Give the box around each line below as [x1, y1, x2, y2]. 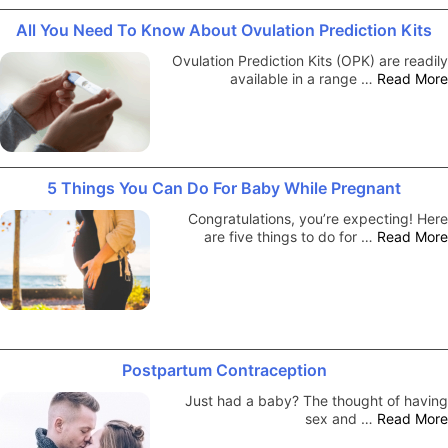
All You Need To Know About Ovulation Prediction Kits [16, 19, 432, 40]
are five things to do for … [204, 227, 377, 245]
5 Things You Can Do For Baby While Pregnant [47, 177, 401, 198]
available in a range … [230, 69, 377, 87]
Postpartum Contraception [121, 359, 327, 380]
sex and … [305, 409, 377, 427]
